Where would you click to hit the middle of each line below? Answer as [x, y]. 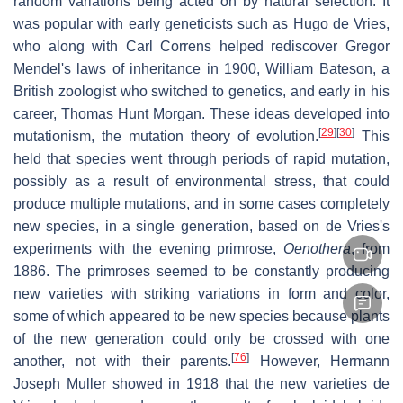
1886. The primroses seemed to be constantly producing [201, 271]
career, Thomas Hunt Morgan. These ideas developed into [201, 113]
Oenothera [318, 248]
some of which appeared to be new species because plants [201, 316]
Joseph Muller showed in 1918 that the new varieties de [201, 383]
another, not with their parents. [122, 361]
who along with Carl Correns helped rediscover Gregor [201, 46]
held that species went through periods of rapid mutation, [201, 158]
